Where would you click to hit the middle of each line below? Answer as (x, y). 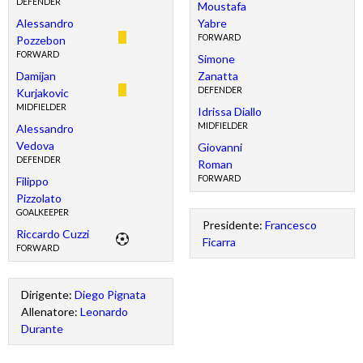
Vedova (35, 146)
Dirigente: (48, 295)
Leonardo (104, 312)
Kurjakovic (42, 93)
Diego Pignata (110, 295)
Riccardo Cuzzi (52, 234)
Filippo (32, 181)
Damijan (36, 76)
